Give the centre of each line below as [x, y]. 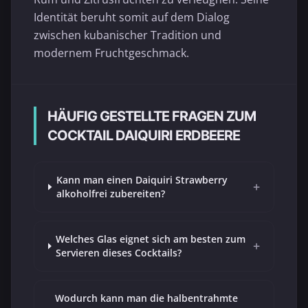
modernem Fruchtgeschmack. [111, 53]
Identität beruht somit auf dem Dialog [132, 17]
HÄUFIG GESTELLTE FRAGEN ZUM [152, 116]
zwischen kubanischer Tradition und [128, 35]
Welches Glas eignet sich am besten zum [151, 239]
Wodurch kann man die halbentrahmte [146, 298]
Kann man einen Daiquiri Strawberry [142, 179]
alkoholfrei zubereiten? [111, 193]
